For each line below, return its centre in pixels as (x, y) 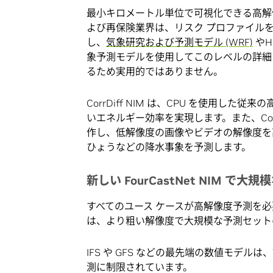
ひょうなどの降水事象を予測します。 (169, 147)
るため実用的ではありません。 (155, 71)
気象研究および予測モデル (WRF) (179, 42)
